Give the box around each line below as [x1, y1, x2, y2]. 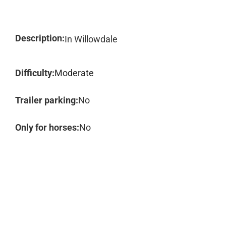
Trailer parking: [15, 95, 78, 105]
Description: [15, 33, 65, 43]
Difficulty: [15, 68, 54, 78]
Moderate [54, 68, 94, 78]
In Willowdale [65, 34, 118, 44]
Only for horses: [15, 122, 79, 133]
